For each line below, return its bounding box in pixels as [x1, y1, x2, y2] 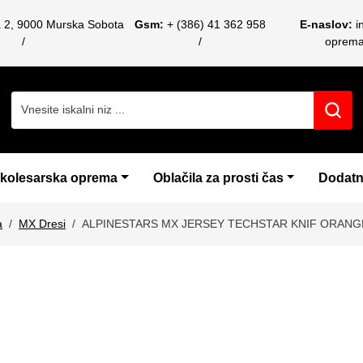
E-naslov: [299, 18, 352, 31]
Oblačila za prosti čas [152, 171, 284, 185]
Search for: [10, 92, 72, 106]
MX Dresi [19, 217, 66, 230]
